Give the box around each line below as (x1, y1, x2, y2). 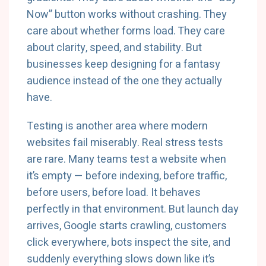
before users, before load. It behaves (27, 185, 201, 201)
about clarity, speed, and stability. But (27, 40, 202, 56)
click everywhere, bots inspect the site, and (27, 235, 230, 251)
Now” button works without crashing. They (27, 7, 227, 23)
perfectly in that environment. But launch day (27, 201, 239, 217)
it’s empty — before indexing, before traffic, (27, 168, 227, 184)
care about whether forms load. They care (27, 23, 225, 39)
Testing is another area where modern (27, 118, 208, 134)
